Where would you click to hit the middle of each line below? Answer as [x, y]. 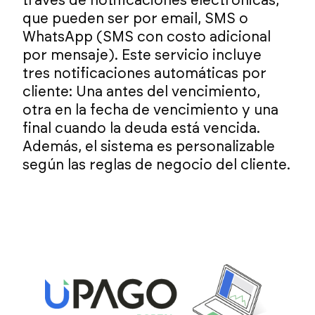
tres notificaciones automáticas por [145, 74]
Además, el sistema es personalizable [149, 147]
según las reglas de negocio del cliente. [157, 165]
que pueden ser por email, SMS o [136, 19]
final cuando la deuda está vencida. [142, 129]
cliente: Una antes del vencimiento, [142, 92]
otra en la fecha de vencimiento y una [151, 110]
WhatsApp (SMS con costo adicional [147, 37]
